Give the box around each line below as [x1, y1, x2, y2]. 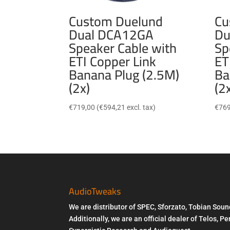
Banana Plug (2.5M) [69, 62, 180, 87]
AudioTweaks [69, 182, 121, 200]
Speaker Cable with [69, 35, 177, 61]
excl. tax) [125, 103, 156, 111]
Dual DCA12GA [69, 22, 154, 47]
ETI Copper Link [69, 48, 157, 74]
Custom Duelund [69, 8, 163, 34]
